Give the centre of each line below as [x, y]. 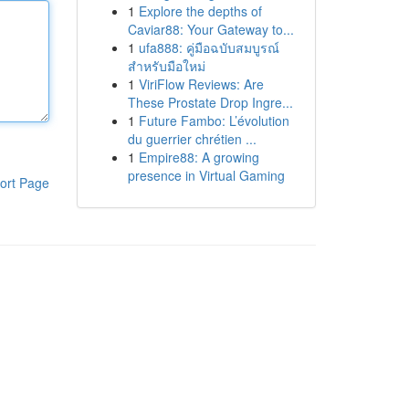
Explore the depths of [200, 11]
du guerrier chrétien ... [192, 139]
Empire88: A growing [199, 157]
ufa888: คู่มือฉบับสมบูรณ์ [209, 47]
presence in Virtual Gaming [206, 175]
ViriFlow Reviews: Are [201, 84]
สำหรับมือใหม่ [166, 66]
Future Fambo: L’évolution [214, 121]
